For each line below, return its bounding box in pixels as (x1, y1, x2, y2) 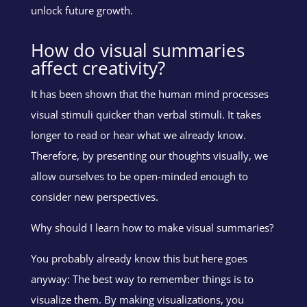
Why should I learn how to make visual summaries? (30, 220, 273, 234)
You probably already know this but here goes (30, 251, 247, 265)
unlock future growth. (30, 3, 133, 17)
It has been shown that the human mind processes (30, 86, 269, 101)
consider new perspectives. (30, 189, 158, 204)
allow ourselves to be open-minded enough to (30, 169, 248, 183)
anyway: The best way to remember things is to (30, 271, 254, 286)
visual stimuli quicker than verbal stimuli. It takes (30, 107, 261, 121)
